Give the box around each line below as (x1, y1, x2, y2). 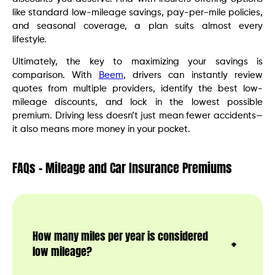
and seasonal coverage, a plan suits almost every (12, 21, 263, 31)
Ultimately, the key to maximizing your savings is (12, 57, 263, 67)
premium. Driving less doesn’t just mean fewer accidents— (12, 111, 263, 121)
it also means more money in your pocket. (12, 125, 190, 134)
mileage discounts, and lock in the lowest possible (12, 98, 263, 107)
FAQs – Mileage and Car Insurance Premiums (12, 158, 232, 178)
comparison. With (12, 71, 99, 80)
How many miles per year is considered (33, 228, 208, 245)
